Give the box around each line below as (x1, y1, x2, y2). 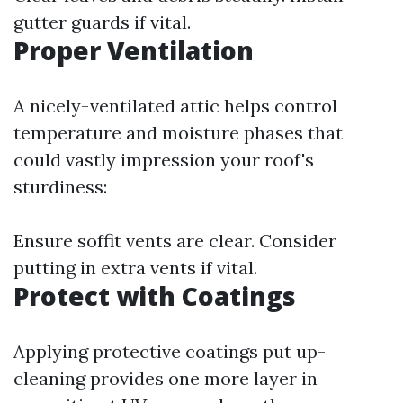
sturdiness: (13, 175, 107, 198)
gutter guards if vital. (13, 11, 191, 33)
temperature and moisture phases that (13, 121, 343, 144)
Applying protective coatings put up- (13, 340, 326, 363)
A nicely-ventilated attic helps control (13, 94, 337, 117)
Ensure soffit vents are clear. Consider (13, 229, 336, 252)
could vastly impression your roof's (13, 148, 314, 171)
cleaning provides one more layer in (13, 367, 318, 390)
